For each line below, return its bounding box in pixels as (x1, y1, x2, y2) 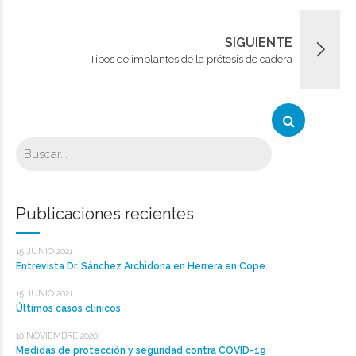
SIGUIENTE (225, 34, 292, 50)
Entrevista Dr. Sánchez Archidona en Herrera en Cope (16, 260, 265, 272)
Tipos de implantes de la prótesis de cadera (90, 52, 292, 65)
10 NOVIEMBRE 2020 (16, 330, 98, 341)
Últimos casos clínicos (16, 302, 121, 314)
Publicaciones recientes (16, 203, 194, 223)
